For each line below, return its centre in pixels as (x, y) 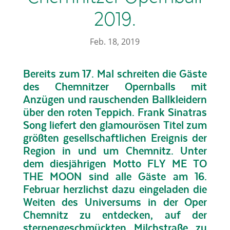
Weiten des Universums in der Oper (115, 202)
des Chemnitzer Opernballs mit (115, 87)
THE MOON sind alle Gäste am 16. (115, 176)
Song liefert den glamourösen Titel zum (115, 125)
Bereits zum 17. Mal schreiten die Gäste (115, 74)
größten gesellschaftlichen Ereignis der (115, 138)
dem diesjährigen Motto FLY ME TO (115, 164)
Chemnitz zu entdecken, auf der (115, 215)
